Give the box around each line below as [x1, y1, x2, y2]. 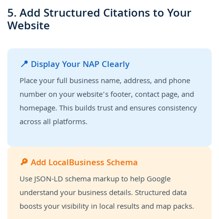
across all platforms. [20, 116, 88, 129]
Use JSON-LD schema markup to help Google [20, 173, 171, 186]
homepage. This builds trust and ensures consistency [20, 102, 197, 115]
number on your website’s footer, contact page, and [20, 88, 194, 102]
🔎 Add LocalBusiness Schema [20, 156, 138, 171]
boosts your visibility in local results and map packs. [20, 200, 194, 214]
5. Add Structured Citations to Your [7, 4, 192, 24]
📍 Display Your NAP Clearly [20, 58, 130, 72]
